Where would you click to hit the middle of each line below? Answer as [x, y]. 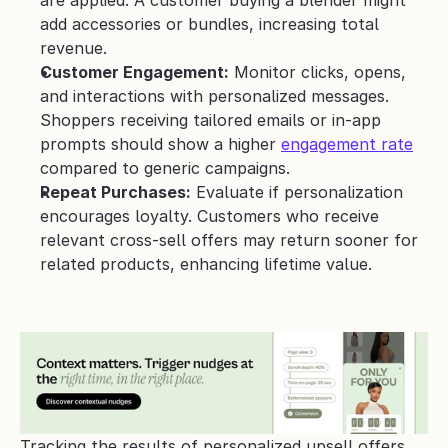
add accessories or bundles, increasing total [209, 24]
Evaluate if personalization [297, 192]
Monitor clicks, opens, [317, 72]
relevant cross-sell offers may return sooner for [229, 240]
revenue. [73, 48]
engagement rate [347, 144]
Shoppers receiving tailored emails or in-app [210, 120]
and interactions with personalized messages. [214, 96]
